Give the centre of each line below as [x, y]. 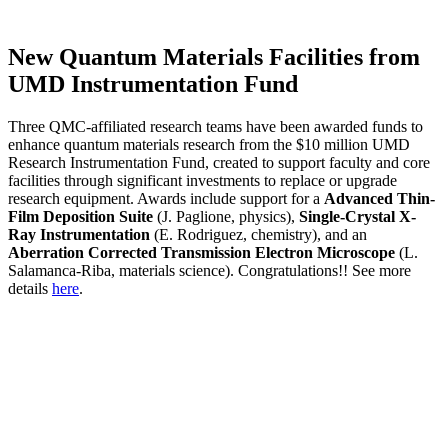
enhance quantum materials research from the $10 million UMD [209, 144]
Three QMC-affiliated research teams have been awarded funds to [215, 126]
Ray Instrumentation [79, 234]
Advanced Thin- [379, 198]
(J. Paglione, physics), [226, 216]
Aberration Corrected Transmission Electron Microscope [203, 252]
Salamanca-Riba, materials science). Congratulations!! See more [209, 270]
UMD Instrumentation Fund [153, 83]
